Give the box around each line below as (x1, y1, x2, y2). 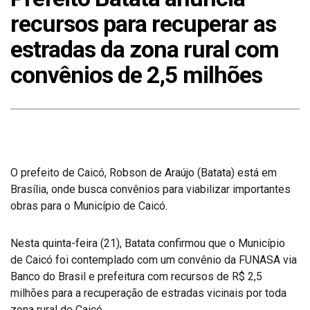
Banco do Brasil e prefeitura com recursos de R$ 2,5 (10, 270, 262, 283)
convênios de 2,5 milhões (10, 61, 262, 89)
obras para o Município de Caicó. (10, 199, 167, 212)
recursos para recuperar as (10, 10, 276, 37)
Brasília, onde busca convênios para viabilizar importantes (10, 183, 291, 196)
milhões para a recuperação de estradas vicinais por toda (10, 286, 286, 300)
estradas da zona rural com (10, 35, 279, 63)
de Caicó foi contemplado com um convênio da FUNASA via (10, 253, 297, 266)
